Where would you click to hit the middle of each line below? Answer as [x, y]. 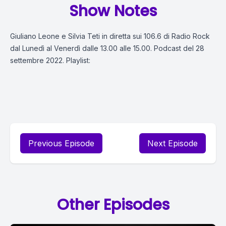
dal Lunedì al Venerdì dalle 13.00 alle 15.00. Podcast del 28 [107, 48]
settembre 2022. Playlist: [50, 60]
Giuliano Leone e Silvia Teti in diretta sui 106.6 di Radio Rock [110, 36]
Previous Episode [61, 143]
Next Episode [173, 143]
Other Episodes [113, 205]
